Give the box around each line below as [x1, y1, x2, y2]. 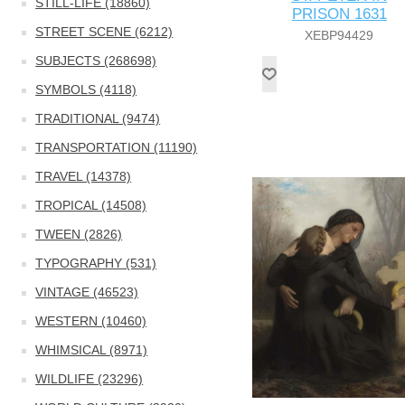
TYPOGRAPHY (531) [35, 256, 157, 270]
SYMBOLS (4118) [35, 82, 137, 97]
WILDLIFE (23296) [35, 372, 144, 386]
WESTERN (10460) [35, 314, 147, 328]
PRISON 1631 [291, 5, 387, 24]
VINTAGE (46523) [35, 285, 139, 299]
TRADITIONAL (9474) [35, 111, 161, 126]
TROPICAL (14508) [35, 198, 147, 212]
